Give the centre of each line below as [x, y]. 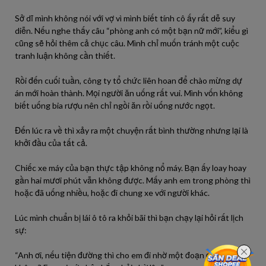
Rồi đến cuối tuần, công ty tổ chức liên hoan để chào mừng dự [129, 80]
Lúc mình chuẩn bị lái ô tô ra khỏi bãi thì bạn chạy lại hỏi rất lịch [129, 218]
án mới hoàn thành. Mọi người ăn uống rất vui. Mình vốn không [129, 93]
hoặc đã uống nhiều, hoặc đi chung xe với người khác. [112, 193]
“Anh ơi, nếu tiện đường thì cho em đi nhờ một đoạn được [120, 255]
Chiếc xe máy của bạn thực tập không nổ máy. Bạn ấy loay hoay [131, 168]
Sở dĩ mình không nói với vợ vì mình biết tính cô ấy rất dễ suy [125, 18]
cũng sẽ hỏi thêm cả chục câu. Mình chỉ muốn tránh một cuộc [127, 43]
